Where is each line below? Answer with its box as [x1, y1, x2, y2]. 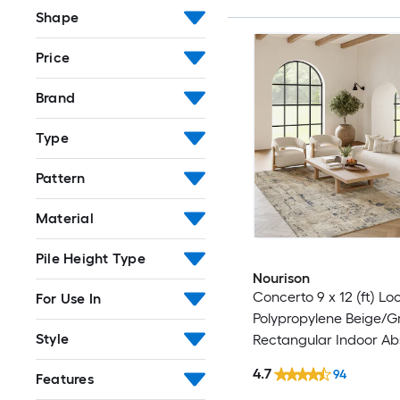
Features [36, 370, 94, 387]
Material [36, 209, 94, 227]
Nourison [252, 269, 310, 287]
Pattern [36, 169, 86, 187]
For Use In [36, 289, 102, 307]
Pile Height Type [36, 249, 146, 267]
